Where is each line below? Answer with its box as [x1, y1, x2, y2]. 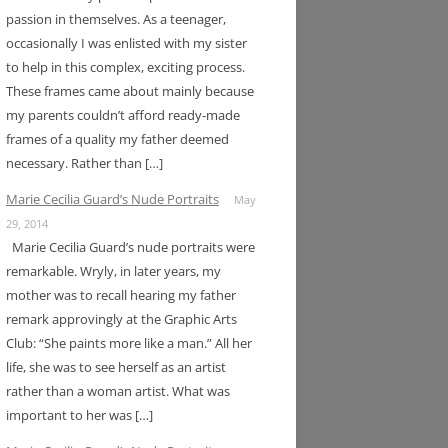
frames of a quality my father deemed [6, 129, 229, 148]
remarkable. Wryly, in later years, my [6, 261, 221, 280]
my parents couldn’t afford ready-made [6, 105, 240, 124]
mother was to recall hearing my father [6, 285, 236, 304]
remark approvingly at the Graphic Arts [6, 309, 237, 328]
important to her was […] [6, 405, 153, 424]
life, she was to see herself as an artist [6, 357, 226, 376]
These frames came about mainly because [6, 81, 254, 100]
